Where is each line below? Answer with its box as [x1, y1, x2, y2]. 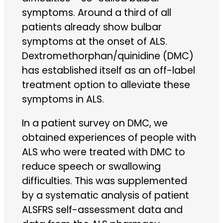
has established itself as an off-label [21, 63, 195, 77]
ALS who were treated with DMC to [21, 145, 185, 159]
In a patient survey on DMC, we [21, 116, 168, 130]
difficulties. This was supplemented [21, 174, 187, 188]
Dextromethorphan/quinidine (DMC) [21, 49, 194, 63]
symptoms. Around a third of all [21, 5, 171, 19]
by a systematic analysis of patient [21, 189, 189, 203]
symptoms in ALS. [21, 92, 104, 106]
